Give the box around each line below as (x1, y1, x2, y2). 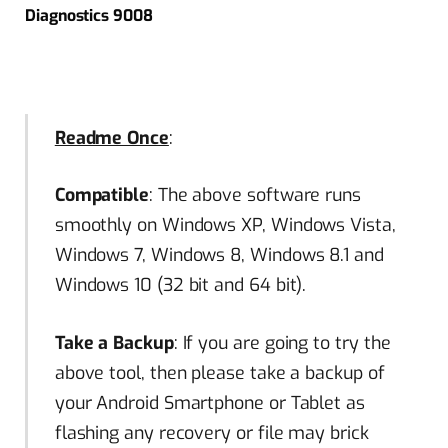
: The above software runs (148, 183, 361, 208)
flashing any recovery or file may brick (54, 420, 369, 445)
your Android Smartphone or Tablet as (54, 390, 365, 415)
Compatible (54, 183, 149, 208)
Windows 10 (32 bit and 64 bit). (54, 273, 307, 298)
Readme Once (54, 125, 169, 150)
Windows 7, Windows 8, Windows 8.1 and (54, 243, 384, 268)
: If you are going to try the (173, 330, 391, 355)
